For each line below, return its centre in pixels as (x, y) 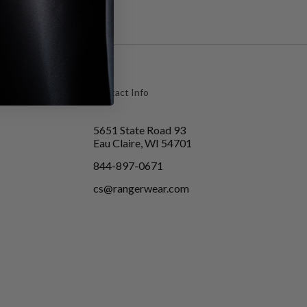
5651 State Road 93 (139, 130)
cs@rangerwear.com (141, 188)
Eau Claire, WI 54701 (143, 143)
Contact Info (121, 92)
